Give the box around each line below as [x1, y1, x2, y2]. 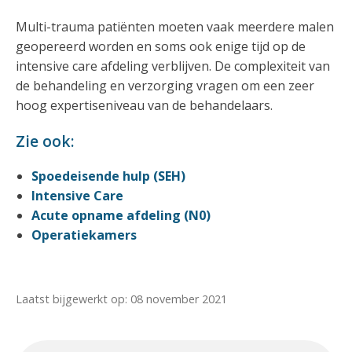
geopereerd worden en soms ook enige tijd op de [16, 38, 306, 55]
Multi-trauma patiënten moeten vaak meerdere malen [16, 18, 334, 35]
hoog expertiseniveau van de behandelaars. [16, 97, 273, 114]
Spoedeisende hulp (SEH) [31, 167, 185, 185]
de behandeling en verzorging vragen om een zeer [16, 77, 314, 94]
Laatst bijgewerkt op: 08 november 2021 [16, 291, 227, 306]
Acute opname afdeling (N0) [31, 207, 211, 224]
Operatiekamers [31, 226, 137, 244]
